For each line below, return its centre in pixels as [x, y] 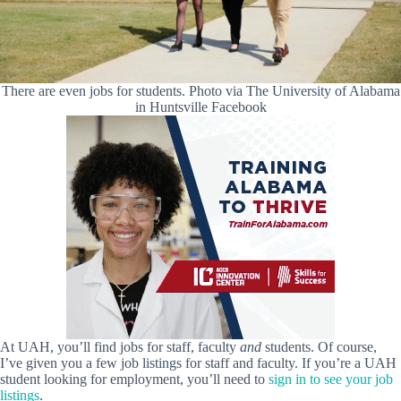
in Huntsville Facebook [200, 107]
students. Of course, [319, 347]
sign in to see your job [331, 380]
